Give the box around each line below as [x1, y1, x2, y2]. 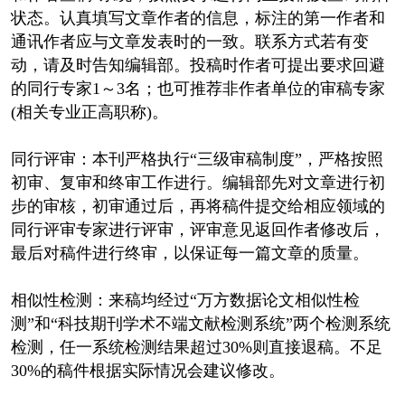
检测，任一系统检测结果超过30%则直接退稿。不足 [10, 337, 382, 356]
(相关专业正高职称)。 [10, 102, 168, 121]
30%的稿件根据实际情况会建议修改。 [10, 361, 285, 380]
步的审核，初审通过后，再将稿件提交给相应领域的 [10, 196, 385, 215]
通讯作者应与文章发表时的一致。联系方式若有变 [10, 32, 369, 51]
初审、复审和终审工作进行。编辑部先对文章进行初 [10, 173, 385, 192]
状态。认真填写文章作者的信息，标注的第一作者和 [10, 8, 385, 27]
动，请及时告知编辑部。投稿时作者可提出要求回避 [10, 55, 385, 74]
